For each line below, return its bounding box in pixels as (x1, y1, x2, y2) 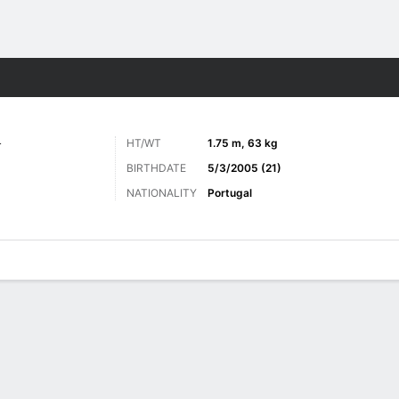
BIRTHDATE (126, 161, 186, 175)
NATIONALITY (126, 186, 197, 199)
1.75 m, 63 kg (208, 136, 278, 150)
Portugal (208, 186, 252, 199)
